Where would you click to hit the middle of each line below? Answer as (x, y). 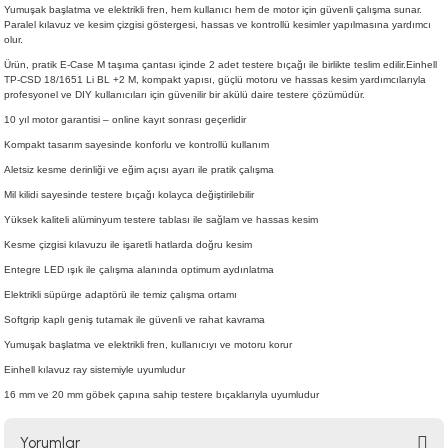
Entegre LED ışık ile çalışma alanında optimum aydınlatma (139, 270)
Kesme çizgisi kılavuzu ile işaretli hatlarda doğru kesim (128, 245)
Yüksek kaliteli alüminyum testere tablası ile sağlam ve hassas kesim (161, 220)
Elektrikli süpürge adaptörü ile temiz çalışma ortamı (120, 295)
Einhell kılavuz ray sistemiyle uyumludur (94, 370)
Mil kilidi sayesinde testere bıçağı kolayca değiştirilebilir (129, 195)
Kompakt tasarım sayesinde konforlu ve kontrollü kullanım (136, 145)
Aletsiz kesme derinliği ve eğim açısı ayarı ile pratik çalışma (139, 170)
